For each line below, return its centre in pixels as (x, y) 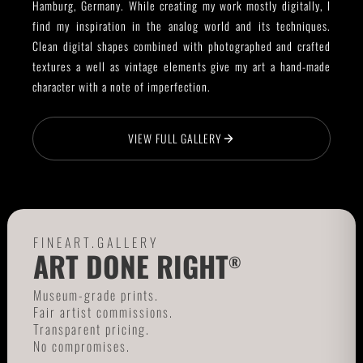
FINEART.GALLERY (96, 243)
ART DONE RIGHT (130, 265)
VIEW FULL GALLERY (175, 138)
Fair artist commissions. (103, 312)
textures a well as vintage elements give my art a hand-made (181, 66)
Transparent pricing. (91, 329)
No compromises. (81, 346)
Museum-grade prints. (96, 295)
